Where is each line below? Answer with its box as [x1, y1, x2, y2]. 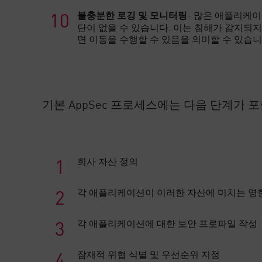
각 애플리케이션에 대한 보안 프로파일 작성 [77, 216, 258, 230]
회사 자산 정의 [77, 154, 139, 168]
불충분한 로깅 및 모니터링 [77, 8, 188, 22]
